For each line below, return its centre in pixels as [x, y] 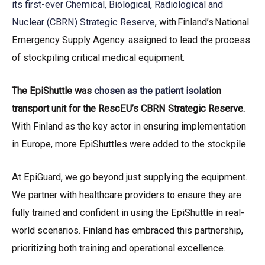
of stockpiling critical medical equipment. [98, 57]
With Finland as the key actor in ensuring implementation [129, 126]
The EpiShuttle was [53, 91]
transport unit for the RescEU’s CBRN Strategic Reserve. [128, 108]
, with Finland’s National [202, 22]
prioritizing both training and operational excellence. [119, 248]
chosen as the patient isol [148, 91]
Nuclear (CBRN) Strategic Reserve [83, 22]
